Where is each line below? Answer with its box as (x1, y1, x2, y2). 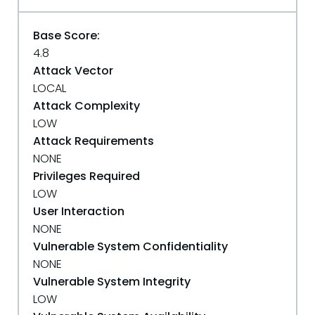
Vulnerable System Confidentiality (33, 238, 228, 255)
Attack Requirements (33, 133, 154, 149)
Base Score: (33, 27, 100, 44)
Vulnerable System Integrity (33, 274, 191, 290)
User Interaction (33, 203, 124, 219)
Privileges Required (33, 168, 140, 184)
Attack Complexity (33, 98, 140, 114)
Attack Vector (33, 63, 113, 79)
